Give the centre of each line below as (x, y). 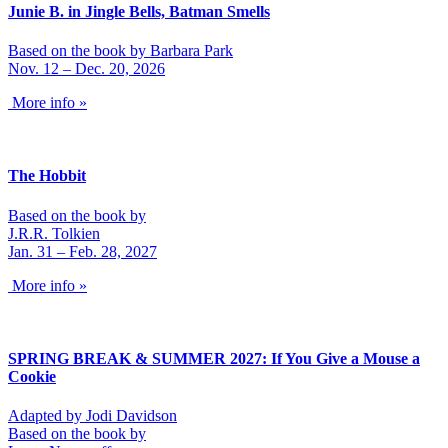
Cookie (32, 376)
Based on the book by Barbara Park (120, 50)
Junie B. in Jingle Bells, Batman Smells (139, 11)
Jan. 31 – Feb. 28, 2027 (82, 251)
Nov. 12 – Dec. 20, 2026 (86, 68)
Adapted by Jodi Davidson (92, 416)
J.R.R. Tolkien (54, 233)
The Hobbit (47, 176)
